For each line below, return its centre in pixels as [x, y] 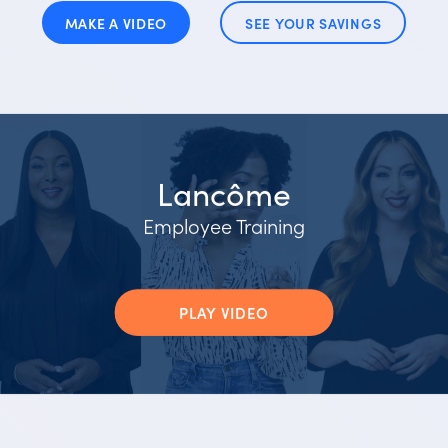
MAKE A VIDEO [116, 22]
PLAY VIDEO [224, 312]
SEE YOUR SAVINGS [313, 22]
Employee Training [224, 224]
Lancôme [224, 191]
